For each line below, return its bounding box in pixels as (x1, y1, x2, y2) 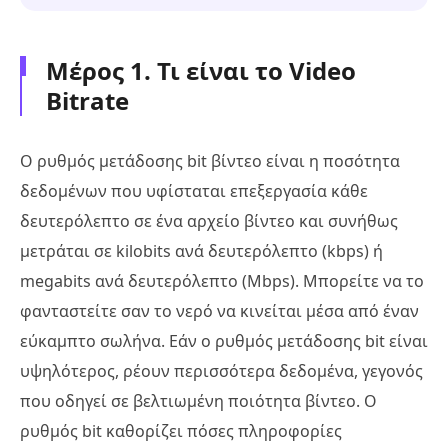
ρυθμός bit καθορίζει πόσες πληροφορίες (20, 419, 342, 442)
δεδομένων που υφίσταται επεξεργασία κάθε (20, 179, 368, 202)
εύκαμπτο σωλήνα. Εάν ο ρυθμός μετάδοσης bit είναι (20, 329, 428, 352)
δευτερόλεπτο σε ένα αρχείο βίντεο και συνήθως (20, 209, 398, 232)
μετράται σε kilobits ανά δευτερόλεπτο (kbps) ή (20, 239, 383, 262)
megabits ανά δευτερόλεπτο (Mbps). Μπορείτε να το (20, 269, 424, 292)
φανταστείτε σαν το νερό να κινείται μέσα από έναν (20, 299, 419, 322)
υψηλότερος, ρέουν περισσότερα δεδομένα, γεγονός (20, 359, 423, 382)
